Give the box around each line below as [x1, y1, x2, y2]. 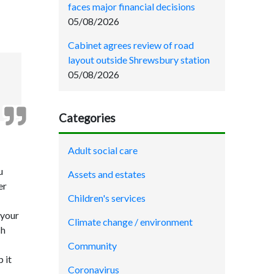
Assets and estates [68, 168, 146, 180]
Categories [59, 111, 116, 125]
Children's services [68, 192, 146, 204]
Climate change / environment [68, 216, 193, 228]
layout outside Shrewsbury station [68, 53, 210, 65]
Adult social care [68, 144, 138, 157]
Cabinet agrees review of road [68, 39, 194, 51]
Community [68, 240, 117, 252]
